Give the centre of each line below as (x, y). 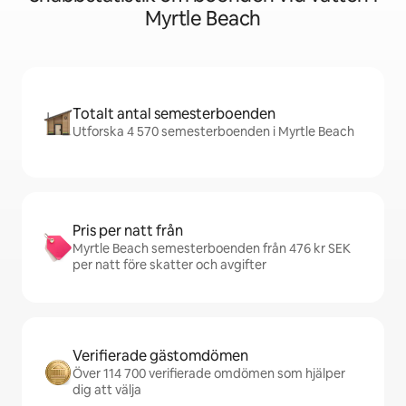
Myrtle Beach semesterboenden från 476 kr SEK (212, 248)
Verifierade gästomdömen (160, 356)
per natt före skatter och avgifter (169, 265)
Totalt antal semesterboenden (174, 114)
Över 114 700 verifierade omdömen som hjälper (209, 373)
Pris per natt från (128, 231)
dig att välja (107, 390)
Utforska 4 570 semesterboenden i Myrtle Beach (213, 131)
